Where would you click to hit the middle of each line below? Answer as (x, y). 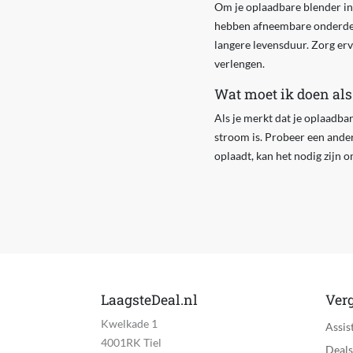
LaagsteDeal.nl (149, 300)
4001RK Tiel (131, 343)
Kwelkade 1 (129, 324)
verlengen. (239, 64)
